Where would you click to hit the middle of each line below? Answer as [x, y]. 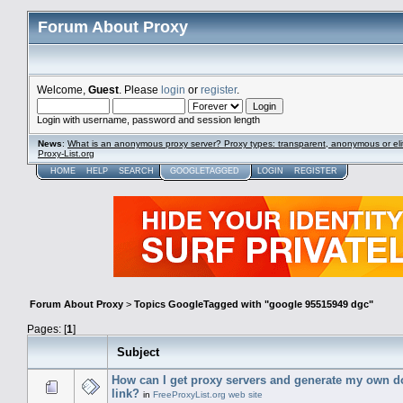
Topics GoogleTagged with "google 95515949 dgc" [254, 304]
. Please [140, 90]
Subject [138, 352]
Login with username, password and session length [148, 120]
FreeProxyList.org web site [208, 394]
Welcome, [63, 90]
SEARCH [136, 171]
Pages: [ [47, 328]
